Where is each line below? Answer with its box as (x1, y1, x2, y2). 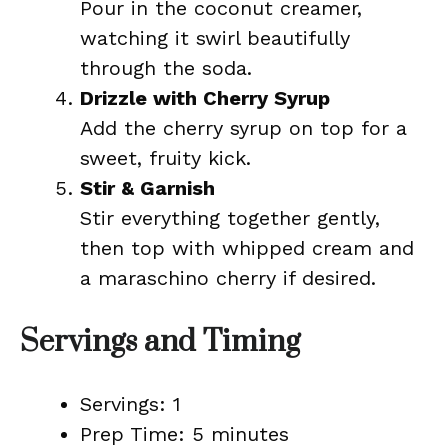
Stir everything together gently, (80, 206, 380, 230)
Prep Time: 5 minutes (80, 422, 289, 446)
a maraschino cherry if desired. (80, 266, 376, 290)
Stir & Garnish (80, 176, 215, 200)
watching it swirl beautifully (80, 26, 350, 50)
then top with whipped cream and (80, 236, 414, 260)
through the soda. (80, 56, 252, 80)
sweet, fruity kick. (80, 146, 251, 170)
